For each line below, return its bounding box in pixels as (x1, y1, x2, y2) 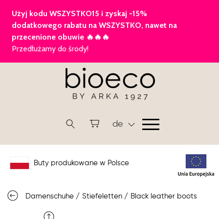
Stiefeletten (82, 193, 122, 200)
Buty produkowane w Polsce (32, 159, 129, 167)
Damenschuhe (25, 193, 74, 200)
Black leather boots (131, 193, 197, 200)
